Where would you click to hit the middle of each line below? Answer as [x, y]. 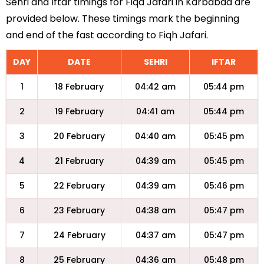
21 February [79, 161]
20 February [79, 136]
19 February [79, 111]
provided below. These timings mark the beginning [123, 19]
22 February [79, 186]
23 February [79, 210]
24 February [79, 235]
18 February [79, 87]
